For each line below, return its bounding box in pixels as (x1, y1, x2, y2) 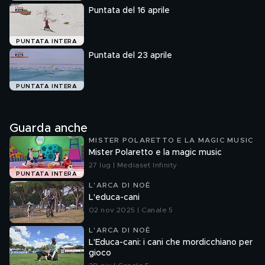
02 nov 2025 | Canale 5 (89, 206, 173, 214)
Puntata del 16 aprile (89, 7, 170, 15)
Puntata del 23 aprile (89, 51, 172, 60)
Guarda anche (9, 122, 88, 134)
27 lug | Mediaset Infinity (89, 161, 177, 169)
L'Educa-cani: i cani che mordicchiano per (89, 238, 253, 247)
